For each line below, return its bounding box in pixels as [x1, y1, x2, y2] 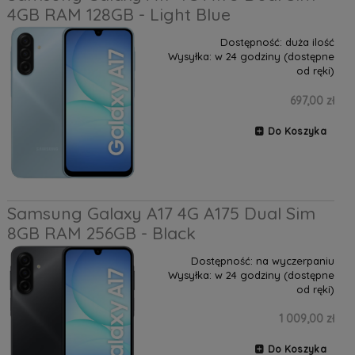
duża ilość [284, 36, 334, 49]
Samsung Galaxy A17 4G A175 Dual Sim [6, 202, 315, 223]
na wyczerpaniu [255, 254, 334, 267]
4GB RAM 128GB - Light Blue [6, 4, 231, 25]
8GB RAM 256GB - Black [6, 222, 196, 243]
